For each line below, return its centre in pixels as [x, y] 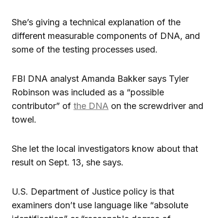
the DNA [91, 106]
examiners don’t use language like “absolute [100, 205]
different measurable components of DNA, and [106, 36]
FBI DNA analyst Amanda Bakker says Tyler [100, 78]
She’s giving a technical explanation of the [96, 22]
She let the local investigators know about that [105, 148]
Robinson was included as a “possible [88, 92]
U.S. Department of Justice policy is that [93, 191]
